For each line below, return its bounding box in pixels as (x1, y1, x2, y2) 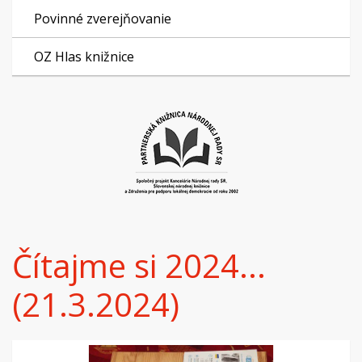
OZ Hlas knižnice (34, 48, 134, 65)
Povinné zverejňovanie (34, 10, 171, 27)
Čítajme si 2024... (12, 243, 266, 288)
